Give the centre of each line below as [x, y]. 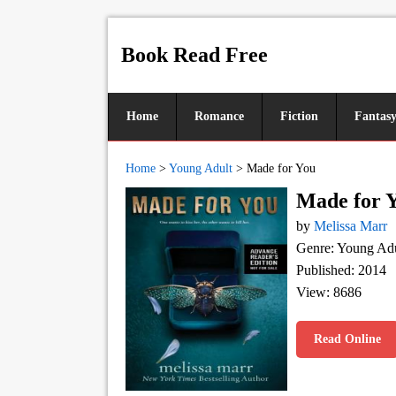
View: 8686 [329, 292]
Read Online [347, 339]
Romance [219, 116]
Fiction [299, 116]
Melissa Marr [350, 226]
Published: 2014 [341, 270]
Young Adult [201, 168]
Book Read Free [194, 55]
